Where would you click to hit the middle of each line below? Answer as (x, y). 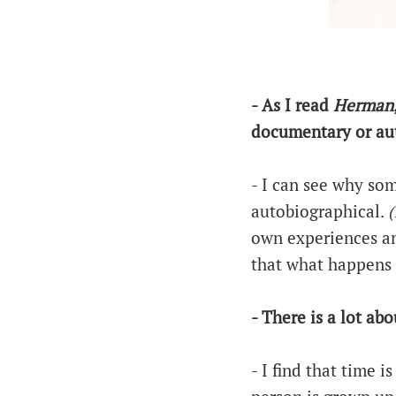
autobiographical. (319, 211)
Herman (363, 105)
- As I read (292, 105)
